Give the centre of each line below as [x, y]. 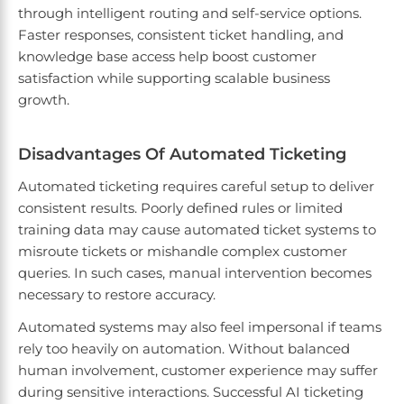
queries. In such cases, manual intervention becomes [195, 273]
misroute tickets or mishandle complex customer [183, 252]
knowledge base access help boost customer [167, 57]
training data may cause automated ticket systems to [197, 230]
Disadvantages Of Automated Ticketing [182, 155]
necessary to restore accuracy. [119, 295]
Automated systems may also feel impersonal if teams [200, 327]
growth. [46, 100]
